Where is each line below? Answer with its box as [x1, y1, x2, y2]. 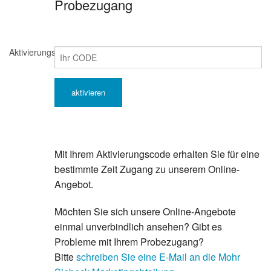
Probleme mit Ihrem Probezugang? [54, 235, 204, 249]
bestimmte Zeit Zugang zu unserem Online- [54, 162, 240, 177]
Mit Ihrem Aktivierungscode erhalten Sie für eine [54, 147, 260, 162]
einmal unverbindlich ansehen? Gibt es [54, 220, 222, 234]
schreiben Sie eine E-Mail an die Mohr [76, 250, 240, 264]
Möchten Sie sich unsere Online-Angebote [54, 204, 236, 219]
